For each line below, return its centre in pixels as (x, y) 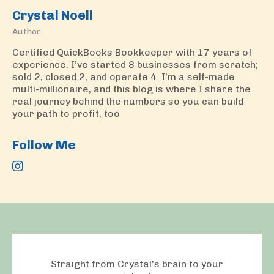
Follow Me (44, 144)
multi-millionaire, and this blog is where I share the (131, 89)
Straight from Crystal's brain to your (137, 264)
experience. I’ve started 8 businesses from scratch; (135, 64)
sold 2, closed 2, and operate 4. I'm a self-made (124, 76)
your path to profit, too (66, 113)
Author (27, 31)
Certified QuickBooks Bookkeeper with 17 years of (132, 52)
